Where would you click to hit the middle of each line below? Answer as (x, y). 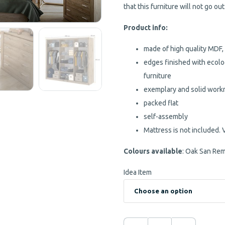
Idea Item (138, 173)
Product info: (146, 28)
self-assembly (166, 117)
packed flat (161, 103)
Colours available (153, 151)
